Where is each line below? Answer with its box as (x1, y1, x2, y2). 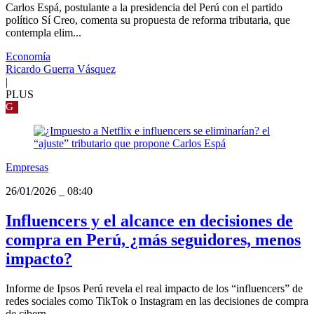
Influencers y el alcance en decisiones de (6, 212, 293, 231)
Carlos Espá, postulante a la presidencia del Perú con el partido (6, 1, 282, 14)
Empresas (6, 161, 48, 174)
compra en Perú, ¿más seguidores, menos (6, 231, 301, 250)
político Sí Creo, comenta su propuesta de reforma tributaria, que (6, 14, 290, 27)
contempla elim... (6, 27, 81, 39)
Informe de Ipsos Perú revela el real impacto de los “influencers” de (6, 282, 303, 295)
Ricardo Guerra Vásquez (6, 63, 116, 76)
